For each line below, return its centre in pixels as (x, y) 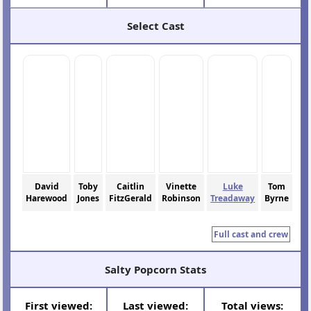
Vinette (182, 187)
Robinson (182, 199)
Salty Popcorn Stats (155, 269)
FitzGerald (131, 199)
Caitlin (131, 187)
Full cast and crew (251, 234)
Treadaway (233, 199)
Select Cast (155, 25)
